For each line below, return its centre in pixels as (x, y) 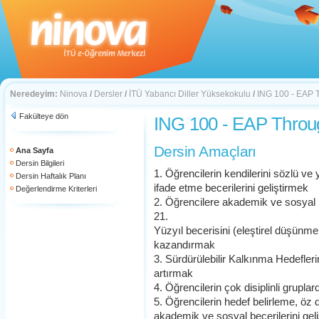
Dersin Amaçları (205, 151)
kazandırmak (184, 245)
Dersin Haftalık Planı (51, 176)
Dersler (108, 94)
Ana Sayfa (35, 150)
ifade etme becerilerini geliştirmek (231, 188)
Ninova (74, 94)
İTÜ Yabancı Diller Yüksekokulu (190, 94)
